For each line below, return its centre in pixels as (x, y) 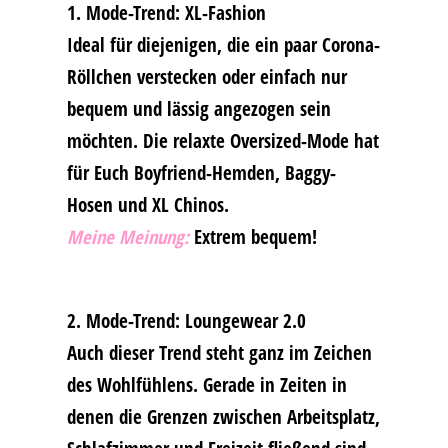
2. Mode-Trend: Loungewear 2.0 (186, 320)
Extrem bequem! (252, 236)
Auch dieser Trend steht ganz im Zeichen (219, 352)
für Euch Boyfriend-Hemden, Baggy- (201, 172)
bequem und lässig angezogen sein (198, 108)
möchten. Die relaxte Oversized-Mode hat (222, 140)
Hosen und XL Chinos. (147, 204)
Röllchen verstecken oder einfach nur (206, 76)
